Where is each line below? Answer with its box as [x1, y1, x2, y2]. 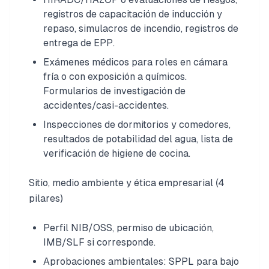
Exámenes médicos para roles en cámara [43, 56, 228, 68]
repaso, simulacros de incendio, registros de [43, 23, 238, 34]
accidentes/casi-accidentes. [43, 100, 169, 111]
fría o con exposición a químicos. [43, 71, 187, 82]
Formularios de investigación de [43, 85, 186, 97]
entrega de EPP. [43, 37, 115, 49]
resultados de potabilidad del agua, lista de [43, 133, 233, 145]
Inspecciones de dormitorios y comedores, [43, 119, 231, 130]
